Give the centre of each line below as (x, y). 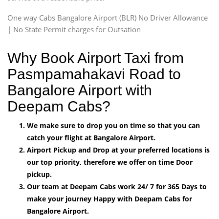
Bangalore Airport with (80, 90)
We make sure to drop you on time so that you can (113, 125)
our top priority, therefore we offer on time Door (110, 162)
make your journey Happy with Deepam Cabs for (109, 198)
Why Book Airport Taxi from (96, 58)
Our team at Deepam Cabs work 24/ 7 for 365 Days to (117, 186)
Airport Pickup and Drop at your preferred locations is (118, 150)
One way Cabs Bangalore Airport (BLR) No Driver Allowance (108, 17)
